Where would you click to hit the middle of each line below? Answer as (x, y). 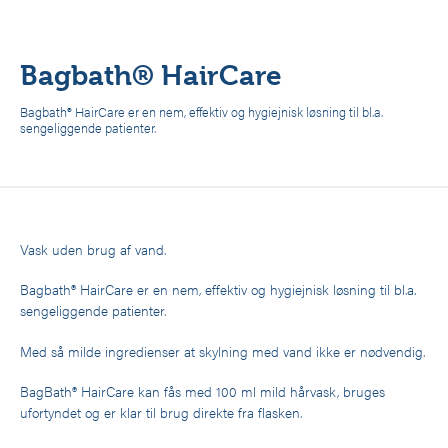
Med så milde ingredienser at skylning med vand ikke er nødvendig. (222, 350)
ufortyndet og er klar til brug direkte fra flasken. (161, 412)
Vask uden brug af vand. (93, 248)
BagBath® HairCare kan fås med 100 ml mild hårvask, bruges (202, 391)
